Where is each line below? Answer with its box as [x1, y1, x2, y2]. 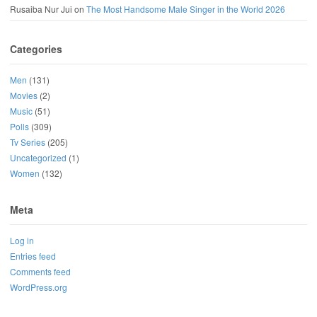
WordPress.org [10, 281, 67, 294]
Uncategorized [10, 151, 67, 163]
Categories [10, 41, 62, 56]
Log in [10, 234, 34, 247]
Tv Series [10, 135, 45, 148]
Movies [10, 88, 38, 101]
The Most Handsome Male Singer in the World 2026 [86, 2, 285, 15]
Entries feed [10, 250, 56, 263]
